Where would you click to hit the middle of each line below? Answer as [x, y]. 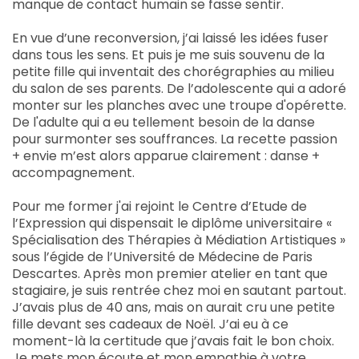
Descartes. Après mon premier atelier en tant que [170, 274]
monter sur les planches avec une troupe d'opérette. [179, 105]
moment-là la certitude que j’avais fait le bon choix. [173, 341]
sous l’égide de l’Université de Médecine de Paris [162, 257]
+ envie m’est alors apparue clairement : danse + [166, 156]
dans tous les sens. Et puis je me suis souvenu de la [168, 55]
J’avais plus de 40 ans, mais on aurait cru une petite [173, 307]
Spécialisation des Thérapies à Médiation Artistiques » [179, 240]
